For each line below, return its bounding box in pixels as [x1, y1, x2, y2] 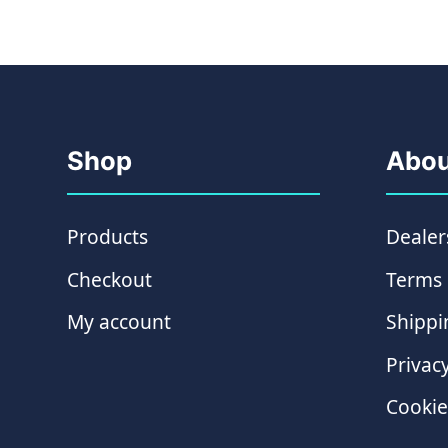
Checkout [67, 265, 153, 293]
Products [67, 223, 149, 251]
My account [67, 308, 172, 336]
